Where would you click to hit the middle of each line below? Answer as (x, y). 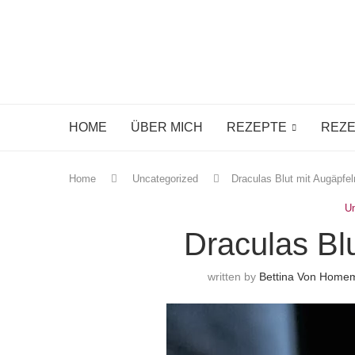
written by (234, 277)
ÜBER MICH (167, 127)
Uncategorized (165, 179)
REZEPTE (257, 127)
